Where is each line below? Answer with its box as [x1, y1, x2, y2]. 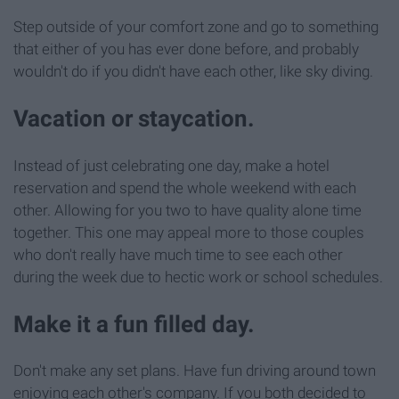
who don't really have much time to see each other [13, 245, 343, 264]
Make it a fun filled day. [13, 310, 255, 338]
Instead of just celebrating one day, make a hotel [13, 156, 330, 175]
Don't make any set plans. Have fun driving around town [13, 361, 376, 379]
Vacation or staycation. [13, 105, 255, 133]
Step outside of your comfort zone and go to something [13, 18, 379, 37]
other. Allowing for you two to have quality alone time [13, 200, 362, 219]
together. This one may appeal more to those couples [13, 223, 364, 241]
